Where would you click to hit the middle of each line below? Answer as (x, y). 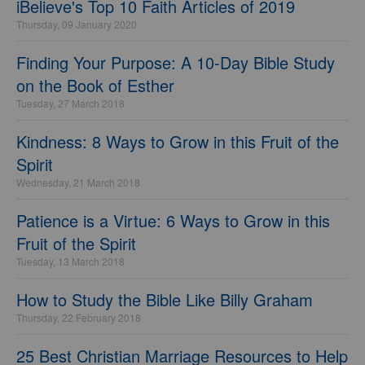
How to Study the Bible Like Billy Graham (165, 299)
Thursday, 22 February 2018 (79, 317)
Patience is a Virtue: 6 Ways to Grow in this (173, 220)
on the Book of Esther (95, 85)
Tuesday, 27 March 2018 (70, 103)
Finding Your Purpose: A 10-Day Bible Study (176, 62)
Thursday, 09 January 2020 (77, 24)
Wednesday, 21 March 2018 (78, 182)
